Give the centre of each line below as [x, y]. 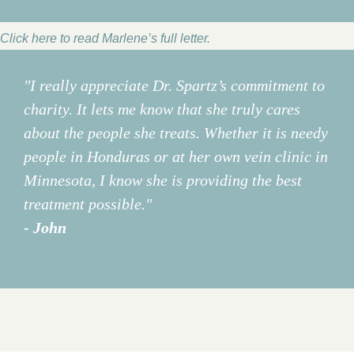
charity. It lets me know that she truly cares [162, 109]
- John [45, 228]
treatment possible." [88, 204]
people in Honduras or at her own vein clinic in [176, 157]
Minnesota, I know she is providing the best [163, 181]
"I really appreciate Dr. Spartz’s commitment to [174, 86]
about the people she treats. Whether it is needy [176, 133]
